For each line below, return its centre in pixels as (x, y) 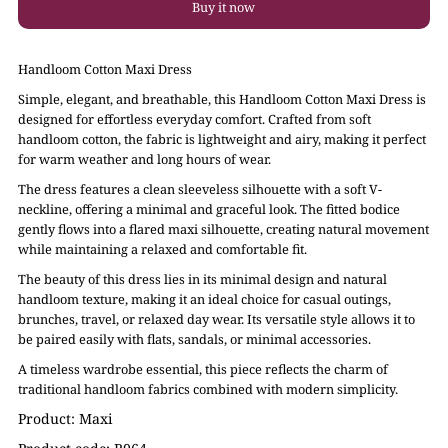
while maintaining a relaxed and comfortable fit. (163, 249)
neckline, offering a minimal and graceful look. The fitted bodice (209, 209)
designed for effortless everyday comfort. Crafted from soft (195, 119)
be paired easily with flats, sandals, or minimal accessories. (195, 339)
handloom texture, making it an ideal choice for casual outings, (205, 299)
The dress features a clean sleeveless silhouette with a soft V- (200, 189)
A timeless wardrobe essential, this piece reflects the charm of (203, 369)
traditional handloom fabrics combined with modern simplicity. (208, 389)
